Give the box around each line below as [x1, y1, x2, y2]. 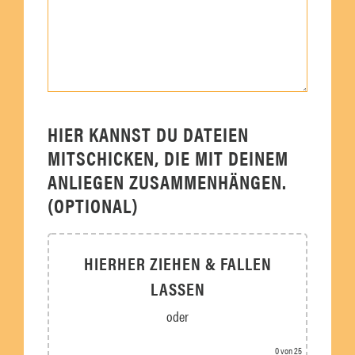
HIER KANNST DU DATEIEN [48, 119, 249, 147]
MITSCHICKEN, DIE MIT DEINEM [48, 143, 288, 171]
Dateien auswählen [132, 326, 223, 347]
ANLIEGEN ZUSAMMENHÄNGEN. [48, 166, 287, 195]
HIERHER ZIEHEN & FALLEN [83, 250, 272, 275]
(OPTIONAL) [48, 190, 139, 219]
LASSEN [150, 275, 205, 300]
